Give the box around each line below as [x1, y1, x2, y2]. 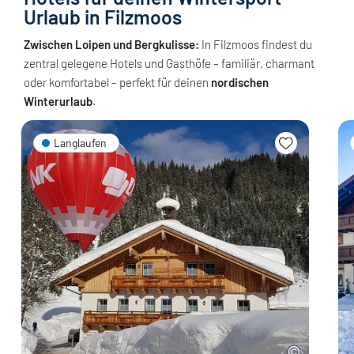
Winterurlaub [24, 94, 92, 109]
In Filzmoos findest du [199, 37, 312, 52]
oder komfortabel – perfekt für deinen [24, 75, 211, 90]
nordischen [211, 75, 269, 90]
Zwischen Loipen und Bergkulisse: [24, 37, 199, 52]
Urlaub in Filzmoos [24, 5, 182, 29]
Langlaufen [54, 136, 107, 150]
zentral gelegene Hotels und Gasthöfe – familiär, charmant [24, 56, 314, 71]
